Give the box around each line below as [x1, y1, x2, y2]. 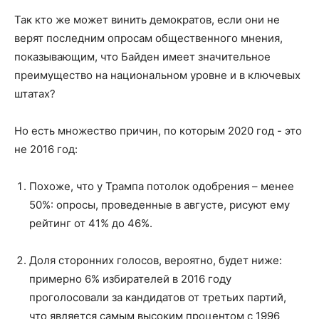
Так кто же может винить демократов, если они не [14, 13, 280, 27]
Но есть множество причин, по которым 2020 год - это [14, 124, 302, 138]
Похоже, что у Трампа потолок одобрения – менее [29, 179, 294, 194]
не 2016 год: [14, 142, 78, 157]
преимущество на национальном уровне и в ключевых [14, 68, 300, 83]
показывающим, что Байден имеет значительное [14, 50, 271, 64]
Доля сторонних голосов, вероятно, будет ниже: [29, 253, 282, 268]
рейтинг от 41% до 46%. [29, 216, 152, 231]
